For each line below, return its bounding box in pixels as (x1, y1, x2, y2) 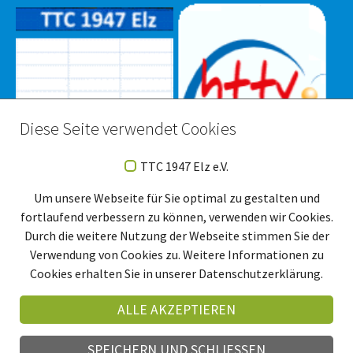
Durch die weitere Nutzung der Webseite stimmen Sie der (24, 228, 329, 243)
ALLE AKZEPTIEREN (117, 301, 236, 318)
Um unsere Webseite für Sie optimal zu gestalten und (33, 190, 320, 206)
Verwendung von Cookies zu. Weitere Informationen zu (29, 247, 324, 262)
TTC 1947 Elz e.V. (140, 158, 229, 174)
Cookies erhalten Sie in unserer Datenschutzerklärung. (30, 266, 323, 281)
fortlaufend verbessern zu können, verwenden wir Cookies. (20, 209, 333, 225)
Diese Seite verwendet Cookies (20, 118, 236, 140)
